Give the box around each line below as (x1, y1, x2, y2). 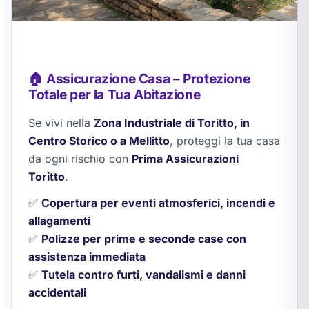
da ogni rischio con (28, 152, 132, 166)
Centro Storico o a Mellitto (28, 134, 170, 148)
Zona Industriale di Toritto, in (94, 116, 250, 130)
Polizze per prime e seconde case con (41, 232, 246, 246)
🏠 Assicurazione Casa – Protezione (28, 70, 250, 88)
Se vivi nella (28, 116, 94, 130)
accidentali (28, 286, 86, 300)
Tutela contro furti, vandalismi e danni (41, 268, 246, 282)
